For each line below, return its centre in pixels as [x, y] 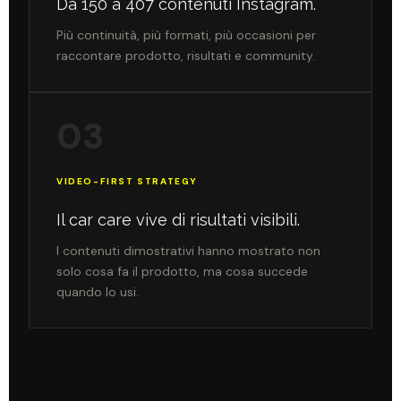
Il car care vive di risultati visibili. [178, 219]
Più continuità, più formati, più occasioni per [186, 34]
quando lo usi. [98, 291]
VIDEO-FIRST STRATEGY [127, 181]
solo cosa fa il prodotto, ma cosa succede [182, 271]
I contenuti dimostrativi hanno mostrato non [188, 250]
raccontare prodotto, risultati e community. [186, 55]
